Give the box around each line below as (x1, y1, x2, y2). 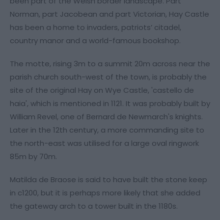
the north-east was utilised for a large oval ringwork (10, 137, 199, 148)
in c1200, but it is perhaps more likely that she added (10, 187, 200, 198)
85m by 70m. (10, 151, 57, 162)
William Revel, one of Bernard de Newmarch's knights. (10, 111, 203, 122)
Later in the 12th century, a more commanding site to (10, 124, 204, 135)
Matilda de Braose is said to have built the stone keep (10, 174, 207, 185)
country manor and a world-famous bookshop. (10, 35, 181, 46)
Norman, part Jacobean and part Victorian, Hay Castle (10, 8, 209, 19)
